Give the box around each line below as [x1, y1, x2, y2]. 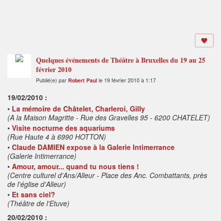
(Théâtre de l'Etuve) [7, 198, 70, 209]
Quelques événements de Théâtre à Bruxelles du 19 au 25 [36, 55, 205, 66]
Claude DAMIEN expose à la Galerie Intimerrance [12, 142, 175, 152]
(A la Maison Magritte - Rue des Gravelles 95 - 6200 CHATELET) [7, 112, 210, 123]
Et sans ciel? [12, 189, 55, 200]
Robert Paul [68, 76, 97, 84]
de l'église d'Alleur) [7, 179, 66, 189]
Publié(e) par [36, 76, 68, 84]
